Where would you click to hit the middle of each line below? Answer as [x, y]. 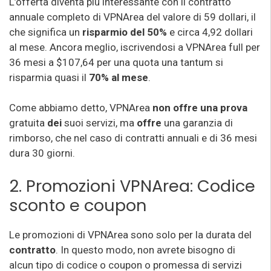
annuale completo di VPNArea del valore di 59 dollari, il [132, 17]
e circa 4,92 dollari [210, 32]
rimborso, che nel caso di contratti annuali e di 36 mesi [133, 138]
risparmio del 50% [125, 32]
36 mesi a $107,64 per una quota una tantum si [116, 62]
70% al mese [119, 77]
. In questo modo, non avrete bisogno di [145, 250]
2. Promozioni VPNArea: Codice [132, 186]
